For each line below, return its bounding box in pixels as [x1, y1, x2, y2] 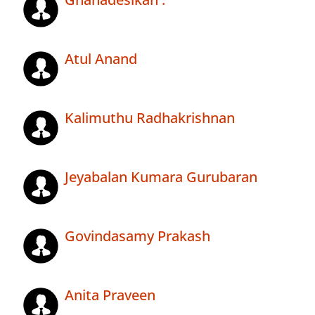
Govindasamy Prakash [65, 226, 210, 246]
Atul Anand [65, 49, 137, 69]
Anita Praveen [65, 285, 155, 305]
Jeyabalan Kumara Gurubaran [65, 167, 257, 187]
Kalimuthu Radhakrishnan [65, 108, 235, 128]
